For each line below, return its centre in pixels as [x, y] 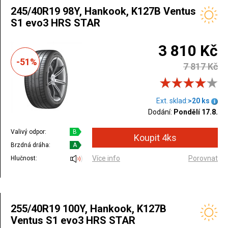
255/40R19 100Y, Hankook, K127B [89, 209]
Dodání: [160, 112]
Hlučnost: [24, 158]
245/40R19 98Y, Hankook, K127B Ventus [103, 11]
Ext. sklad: [172, 101]
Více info [106, 158]
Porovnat [203, 158]
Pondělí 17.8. [196, 112]
